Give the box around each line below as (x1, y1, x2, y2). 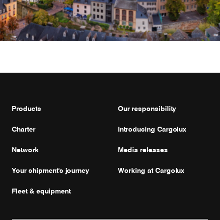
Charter (12, 125, 35, 133)
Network (12, 146, 39, 154)
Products (12, 105, 41, 112)
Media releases (118, 146, 168, 154)
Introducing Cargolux (118, 125, 187, 133)
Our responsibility (118, 105, 177, 112)
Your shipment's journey (12, 166, 90, 174)
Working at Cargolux (118, 166, 185, 174)
